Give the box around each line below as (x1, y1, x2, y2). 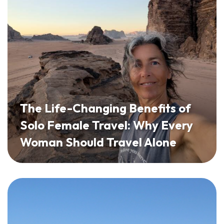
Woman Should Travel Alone (20, 134, 176, 149)
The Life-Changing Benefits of (20, 100, 191, 115)
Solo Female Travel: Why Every (20, 117, 193, 132)
